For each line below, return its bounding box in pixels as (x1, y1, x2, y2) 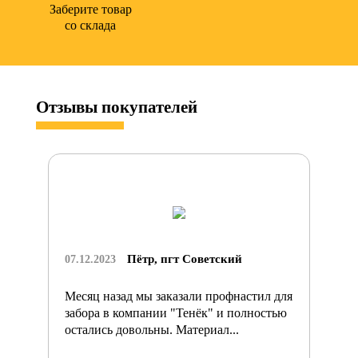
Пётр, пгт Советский (127, 252, 242, 265)
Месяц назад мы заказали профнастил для (65, 288, 292, 303)
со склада (65, 18, 117, 32)
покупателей (101, 97, 197, 117)
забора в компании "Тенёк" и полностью (65, 305, 287, 320)
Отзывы (36, 97, 101, 117)
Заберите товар (49, 2, 132, 16)
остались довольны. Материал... (65, 322, 239, 336)
